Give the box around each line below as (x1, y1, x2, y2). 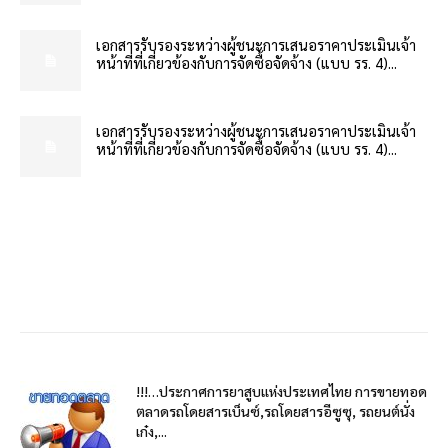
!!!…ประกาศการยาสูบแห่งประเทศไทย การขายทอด (136, 381, 427, 400)
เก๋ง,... (136, 421, 167, 440)
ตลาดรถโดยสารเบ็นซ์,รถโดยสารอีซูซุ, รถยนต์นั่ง (136, 401, 415, 420)
